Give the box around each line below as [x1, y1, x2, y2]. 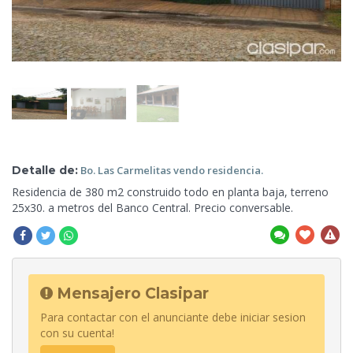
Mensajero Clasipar [53, 284, 209, 303]
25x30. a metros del [12, 199, 116, 215]
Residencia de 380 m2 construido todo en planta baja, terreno [12, 184, 329, 199]
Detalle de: [12, 162, 78, 177]
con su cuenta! [40, 325, 114, 340]
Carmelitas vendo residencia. [117, 162, 263, 177]
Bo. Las [80, 162, 117, 177]
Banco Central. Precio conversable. [116, 199, 293, 215]
